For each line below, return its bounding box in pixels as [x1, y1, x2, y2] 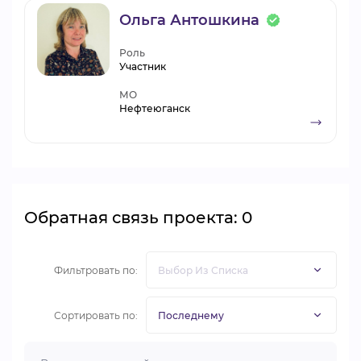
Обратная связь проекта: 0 [24, 208, 252, 227]
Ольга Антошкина [119, 11, 259, 29]
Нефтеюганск [119, 102, 190, 114]
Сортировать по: [54, 309, 138, 322]
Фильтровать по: [54, 263, 138, 276]
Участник [119, 60, 166, 73]
